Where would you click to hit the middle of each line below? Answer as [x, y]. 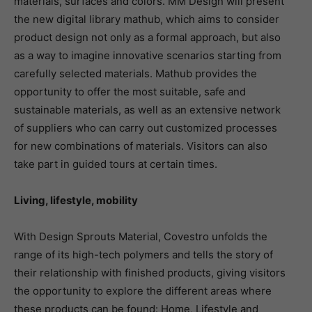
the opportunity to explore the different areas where [143, 291]
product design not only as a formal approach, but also [147, 37]
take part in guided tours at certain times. [116, 164]
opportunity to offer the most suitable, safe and [130, 92]
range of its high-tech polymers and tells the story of [143, 255]
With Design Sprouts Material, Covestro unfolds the [141, 236]
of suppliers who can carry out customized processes [146, 128]
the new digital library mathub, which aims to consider [147, 19]
